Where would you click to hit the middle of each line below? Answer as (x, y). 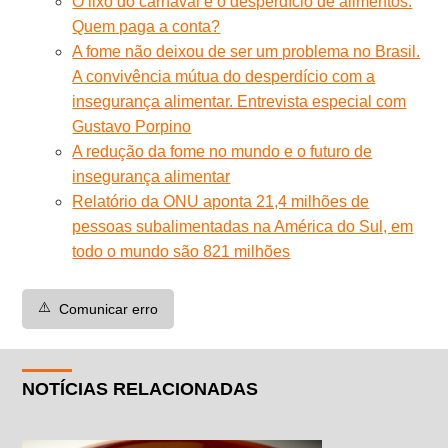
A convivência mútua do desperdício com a (224, 76)
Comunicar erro (109, 308)
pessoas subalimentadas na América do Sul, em (243, 226)
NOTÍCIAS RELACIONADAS (140, 388)
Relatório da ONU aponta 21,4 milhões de (221, 201)
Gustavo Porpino (132, 126)
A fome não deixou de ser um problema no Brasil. (246, 51)
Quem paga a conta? (146, 26)
